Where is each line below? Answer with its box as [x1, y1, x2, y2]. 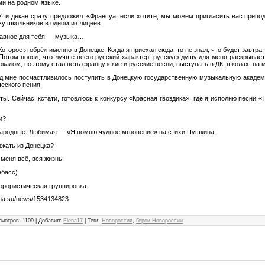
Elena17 [63, 218, 83, 224]
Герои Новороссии [136, 218, 183, 224]
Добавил [38, 218, 60, 224]
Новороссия [102, 218, 133, 224]
